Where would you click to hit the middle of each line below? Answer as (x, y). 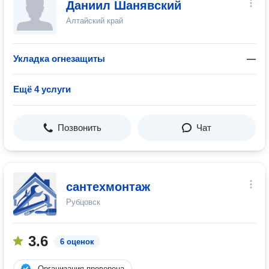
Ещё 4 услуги (42, 89)
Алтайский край (95, 21)
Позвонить (80, 128)
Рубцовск (83, 202)
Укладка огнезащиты (59, 59)
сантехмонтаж (108, 187)
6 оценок (77, 242)
